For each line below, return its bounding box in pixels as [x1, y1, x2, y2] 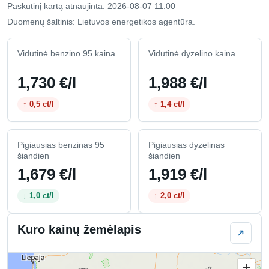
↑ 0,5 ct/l [23, 99, 54, 109]
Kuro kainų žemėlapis [17, 222, 141, 236]
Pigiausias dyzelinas [148, 139, 225, 150]
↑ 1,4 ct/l [154, 99, 185, 109]
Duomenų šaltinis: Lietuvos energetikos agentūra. [7, 16, 195, 26]
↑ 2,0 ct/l [154, 190, 185, 200]
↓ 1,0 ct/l [23, 190, 54, 200]
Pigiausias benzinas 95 [17, 139, 104, 150]
